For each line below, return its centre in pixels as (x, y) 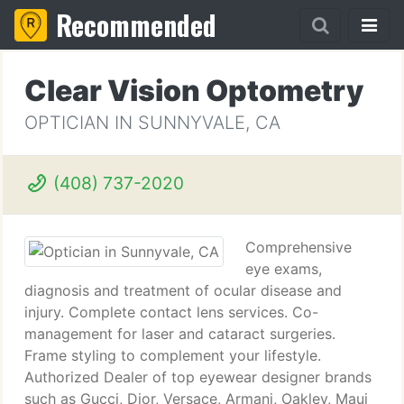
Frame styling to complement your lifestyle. (173, 355)
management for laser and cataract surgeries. (180, 334)
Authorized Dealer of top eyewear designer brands (198, 377)
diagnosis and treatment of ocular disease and (183, 290)
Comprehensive (298, 247)
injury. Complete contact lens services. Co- (171, 312)
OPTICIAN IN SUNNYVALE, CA (152, 123)
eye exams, (284, 269)
